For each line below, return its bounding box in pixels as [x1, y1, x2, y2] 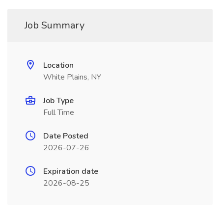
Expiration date [43, 166, 98, 177]
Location [43, 60, 74, 71]
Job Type [43, 95, 74, 106]
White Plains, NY [43, 72, 101, 82]
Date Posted [43, 131, 88, 141]
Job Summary [25, 19, 84, 32]
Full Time [43, 107, 74, 118]
